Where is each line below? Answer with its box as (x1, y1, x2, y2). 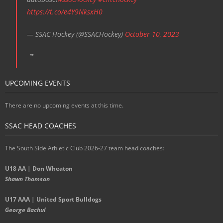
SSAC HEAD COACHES (5, 121, 76, 131)
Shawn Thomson (5, 175, 50, 184)
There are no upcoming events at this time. (5, 101, 123, 110)
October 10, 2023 (124, 29, 179, 39)
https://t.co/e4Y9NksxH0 (26, 7, 103, 17)
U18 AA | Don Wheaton (5, 164, 73, 173)
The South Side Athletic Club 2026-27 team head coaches (5, 144, 163, 153)
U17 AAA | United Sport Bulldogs (5, 195, 102, 204)
